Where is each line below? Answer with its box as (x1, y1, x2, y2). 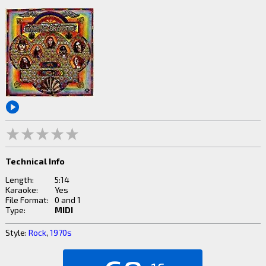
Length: (5, 174, 34, 185)
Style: (5, 227, 28, 237)
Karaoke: (5, 184, 38, 195)
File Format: (5, 194, 49, 205)
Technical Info (5, 156, 65, 166)
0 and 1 (54, 194, 81, 205)
